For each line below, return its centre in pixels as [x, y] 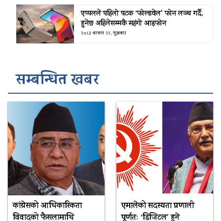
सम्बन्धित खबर [57, 81]
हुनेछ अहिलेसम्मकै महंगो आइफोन [123, 24]
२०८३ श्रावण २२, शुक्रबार [103, 33]
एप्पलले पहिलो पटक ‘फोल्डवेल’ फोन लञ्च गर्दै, [142, 14]
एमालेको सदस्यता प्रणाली [158, 206]
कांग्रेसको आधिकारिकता [47, 206]
